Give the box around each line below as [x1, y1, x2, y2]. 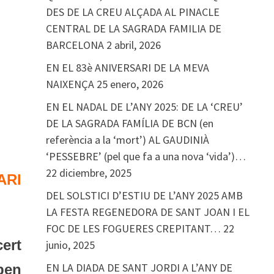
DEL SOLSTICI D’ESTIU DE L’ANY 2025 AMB [45, 188, 243, 202]
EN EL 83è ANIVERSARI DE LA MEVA [45, 61, 209, 75]
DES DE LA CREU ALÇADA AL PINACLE [45, 5, 220, 19]
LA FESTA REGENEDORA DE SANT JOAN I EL [45, 205, 250, 219]
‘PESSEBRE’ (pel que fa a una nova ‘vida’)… [45, 149, 246, 163]
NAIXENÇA [45, 77, 94, 91]
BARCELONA [45, 38, 104, 52]
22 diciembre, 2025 [45, 166, 131, 180]
